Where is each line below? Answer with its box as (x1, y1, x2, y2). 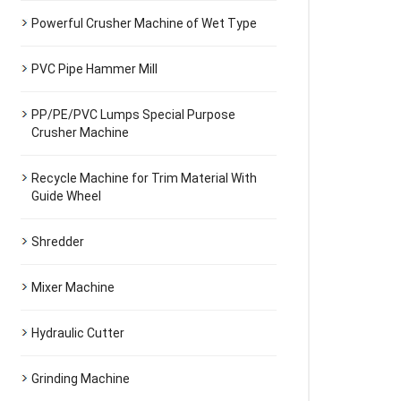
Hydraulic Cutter (31, 326, 124, 340)
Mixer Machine (31, 280, 115, 294)
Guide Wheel (31, 189, 101, 203)
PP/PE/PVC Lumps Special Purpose (31, 107, 235, 122)
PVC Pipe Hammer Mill (31, 62, 158, 76)
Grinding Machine (31, 371, 130, 386)
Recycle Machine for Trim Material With (31, 171, 257, 185)
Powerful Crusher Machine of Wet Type (31, 16, 257, 30)
